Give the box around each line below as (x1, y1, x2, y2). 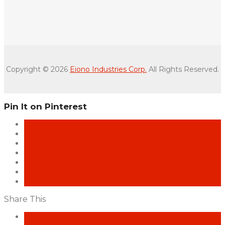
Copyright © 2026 (6, 65, 70, 74)
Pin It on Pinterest (4, 101, 87, 112)
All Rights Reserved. (147, 65, 219, 74)
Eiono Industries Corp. (70, 65, 147, 74)
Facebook (24, 212, 64, 222)
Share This (4, 194, 46, 204)
